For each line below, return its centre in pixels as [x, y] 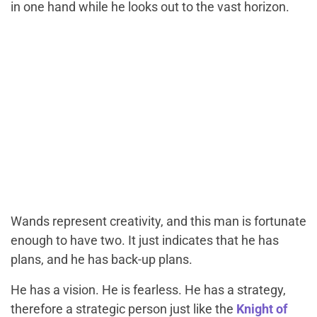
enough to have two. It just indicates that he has [145, 241]
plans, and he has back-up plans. [102, 260]
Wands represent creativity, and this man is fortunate [158, 221]
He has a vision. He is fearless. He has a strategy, [148, 290]
